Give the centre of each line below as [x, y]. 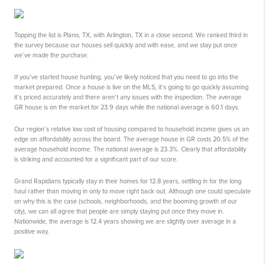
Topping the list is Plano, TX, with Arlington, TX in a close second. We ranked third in [131, 35]
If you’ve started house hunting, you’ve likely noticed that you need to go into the [126, 77]
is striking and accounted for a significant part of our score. [96, 159]
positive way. [32, 231]
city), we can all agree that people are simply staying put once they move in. [119, 211]
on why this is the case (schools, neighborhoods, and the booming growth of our [126, 201]
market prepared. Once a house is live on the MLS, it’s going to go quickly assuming [131, 87]
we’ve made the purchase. [51, 55]
